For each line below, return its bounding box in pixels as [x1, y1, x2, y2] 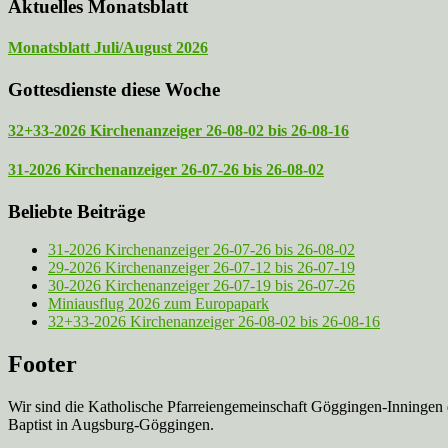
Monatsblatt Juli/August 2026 [8, 39, 208, 57]
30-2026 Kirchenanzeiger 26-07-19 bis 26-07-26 [48, 277, 355, 295]
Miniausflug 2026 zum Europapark [48, 295, 269, 313]
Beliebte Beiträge [8, 200, 145, 222]
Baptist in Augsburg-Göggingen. [8, 416, 214, 434]
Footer [8, 351, 77, 378]
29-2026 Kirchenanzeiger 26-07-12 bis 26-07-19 [48, 259, 355, 277]
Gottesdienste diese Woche [8, 78, 220, 100]
